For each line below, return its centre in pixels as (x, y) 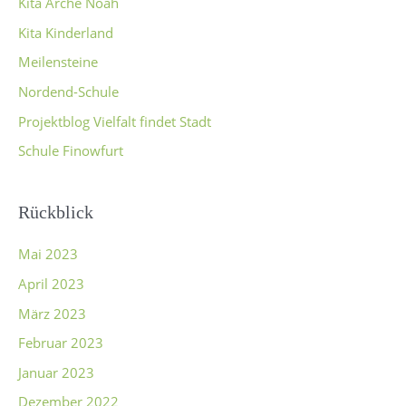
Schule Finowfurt (71, 151)
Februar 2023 (61, 343)
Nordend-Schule (68, 92)
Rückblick (56, 213)
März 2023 (52, 313)
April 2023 (51, 283)
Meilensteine (58, 62)
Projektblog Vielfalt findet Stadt (115, 121)
